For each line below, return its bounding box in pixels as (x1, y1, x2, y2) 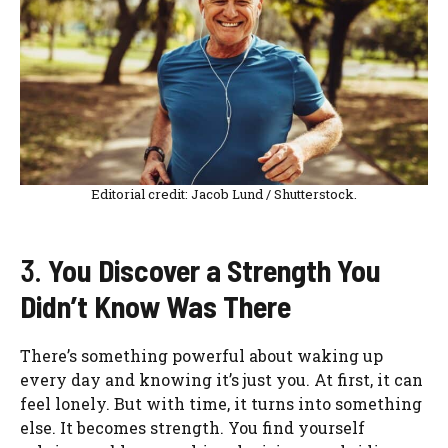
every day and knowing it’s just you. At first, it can (20, 368, 423, 390)
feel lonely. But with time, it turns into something (20, 392, 422, 414)
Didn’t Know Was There (20, 287, 291, 324)
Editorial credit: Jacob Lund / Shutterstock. (91, 184, 357, 203)
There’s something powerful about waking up (20, 344, 383, 366)
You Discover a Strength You (48, 251, 381, 288)
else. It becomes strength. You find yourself (20, 416, 365, 438)
